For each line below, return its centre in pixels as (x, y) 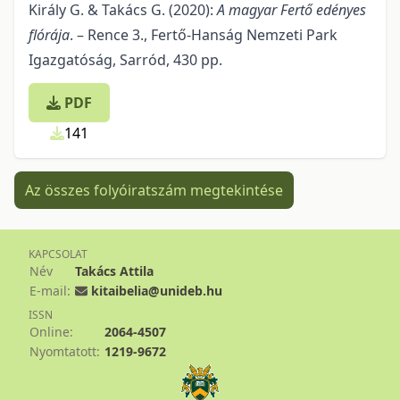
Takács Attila (114, 271)
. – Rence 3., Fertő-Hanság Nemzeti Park (204, 35)
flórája (49, 35)
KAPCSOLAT (58, 254)
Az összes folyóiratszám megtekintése (154, 190)
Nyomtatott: (65, 351)
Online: (51, 332)
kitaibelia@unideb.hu (157, 291)
